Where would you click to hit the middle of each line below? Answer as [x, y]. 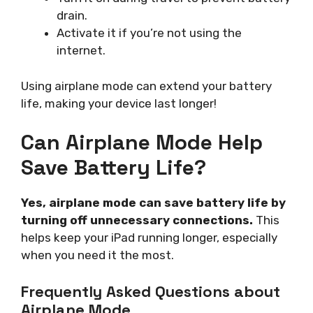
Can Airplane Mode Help [142, 143]
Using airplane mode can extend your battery [146, 86]
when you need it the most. [97, 255]
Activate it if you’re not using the [149, 33]
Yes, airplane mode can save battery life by [153, 203]
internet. [81, 51]
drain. [72, 16]
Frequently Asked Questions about [151, 291]
